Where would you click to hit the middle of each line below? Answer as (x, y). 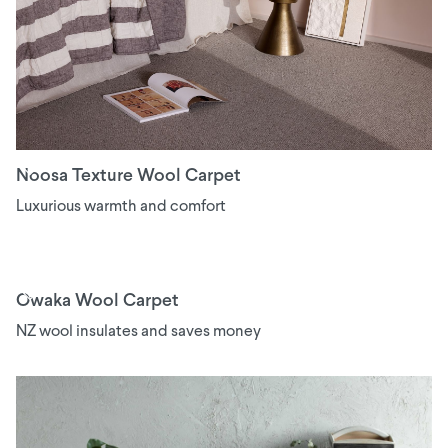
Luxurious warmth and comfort (121, 207)
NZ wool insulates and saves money (138, 332)
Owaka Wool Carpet (97, 302)
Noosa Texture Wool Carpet (128, 177)
